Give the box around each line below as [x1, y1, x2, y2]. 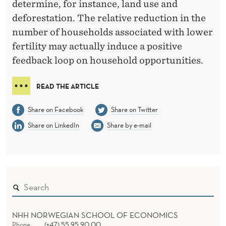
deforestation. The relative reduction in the [12, 12, 206, 23]
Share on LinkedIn [27, 120, 79, 130]
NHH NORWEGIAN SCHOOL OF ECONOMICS [12, 209, 178, 220]
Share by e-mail [106, 120, 151, 130]
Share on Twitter [110, 104, 158, 114]
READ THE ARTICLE [36, 81, 99, 91]
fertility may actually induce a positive [12, 40, 182, 51]
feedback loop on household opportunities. [12, 54, 205, 66]
